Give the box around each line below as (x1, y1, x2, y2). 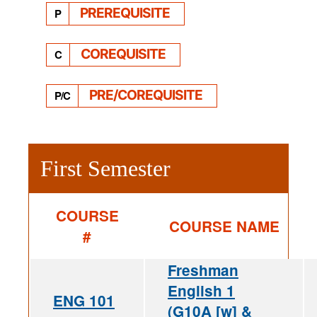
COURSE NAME (168, 215, 279, 236)
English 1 (168, 279, 235, 301)
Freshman (168, 259, 238, 280)
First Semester (40, 155, 171, 181)
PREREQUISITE (80, 4, 170, 21)
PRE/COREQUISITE (89, 86, 202, 103)
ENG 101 (53, 289, 115, 311)
